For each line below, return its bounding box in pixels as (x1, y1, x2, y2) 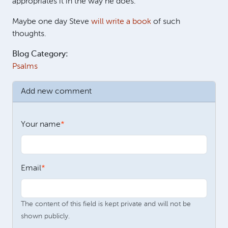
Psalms (12, 63, 38, 71)
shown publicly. (21, 213, 70, 220)
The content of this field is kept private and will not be (21, 201, 191, 208)
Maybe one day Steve (12, 18, 91, 26)
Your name (21, 121, 61, 129)
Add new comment (21, 88, 92, 96)
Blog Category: (12, 50, 68, 59)
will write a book (91, 18, 151, 26)
